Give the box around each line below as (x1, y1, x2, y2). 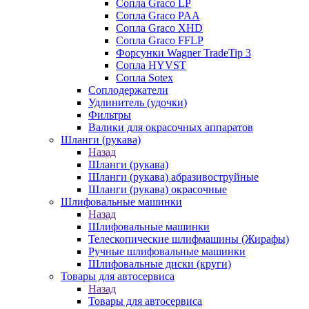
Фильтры (88, 109, 131, 121)
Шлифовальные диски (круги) (88, 258, 231, 270)
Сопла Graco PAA (116, 10, 200, 21)
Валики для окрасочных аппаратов (88, 121, 253, 133)
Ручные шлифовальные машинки (88, 246, 246, 257)
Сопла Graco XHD (116, 22, 203, 34)
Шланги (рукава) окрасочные (88, 183, 227, 195)
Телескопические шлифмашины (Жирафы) (88, 233, 289, 245)
